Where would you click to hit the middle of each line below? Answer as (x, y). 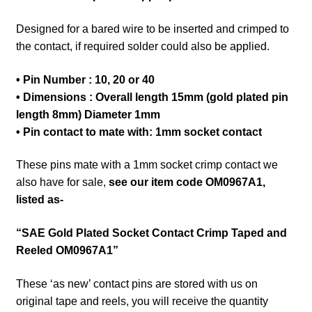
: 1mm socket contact (206, 132)
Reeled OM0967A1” (67, 251)
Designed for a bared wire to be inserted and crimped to (152, 29)
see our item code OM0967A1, (187, 182)
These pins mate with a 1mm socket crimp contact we (147, 165)
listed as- (39, 200)
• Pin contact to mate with (82, 132)
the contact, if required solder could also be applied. (142, 47)
